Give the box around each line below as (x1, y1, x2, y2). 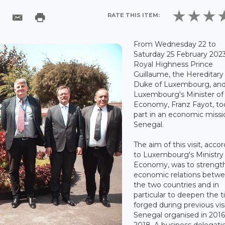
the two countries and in (134, 180, 219, 189)
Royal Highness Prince (134, 59, 213, 69)
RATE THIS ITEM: (107, 12, 160, 19)
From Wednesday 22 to (134, 39, 216, 49)
